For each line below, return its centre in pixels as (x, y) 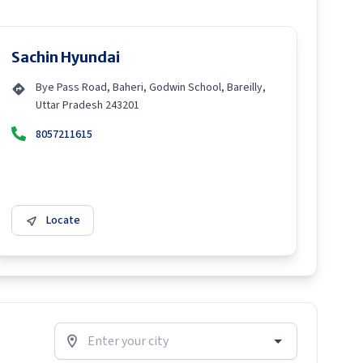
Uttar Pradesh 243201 (88, 105)
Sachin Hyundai (66, 57)
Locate (63, 220)
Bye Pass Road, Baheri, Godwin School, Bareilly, (151, 88)
